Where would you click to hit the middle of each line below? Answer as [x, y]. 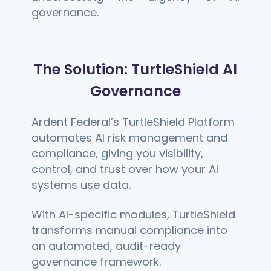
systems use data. [81, 184]
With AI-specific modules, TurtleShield [134, 214]
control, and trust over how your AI [125, 169]
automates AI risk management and [130, 137]
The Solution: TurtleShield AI [135, 70]
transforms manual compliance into [130, 230]
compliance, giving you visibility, [118, 153]
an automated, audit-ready [106, 246]
